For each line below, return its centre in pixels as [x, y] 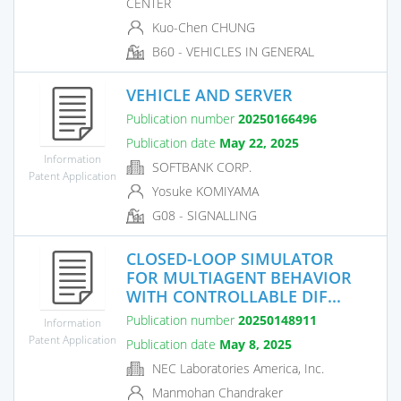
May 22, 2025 [259, 142]
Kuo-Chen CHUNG [202, 28]
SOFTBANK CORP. [200, 166]
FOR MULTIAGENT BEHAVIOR [239, 277]
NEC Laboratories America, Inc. [236, 368]
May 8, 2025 [256, 344]
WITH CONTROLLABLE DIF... [234, 296]
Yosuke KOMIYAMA [204, 192]
